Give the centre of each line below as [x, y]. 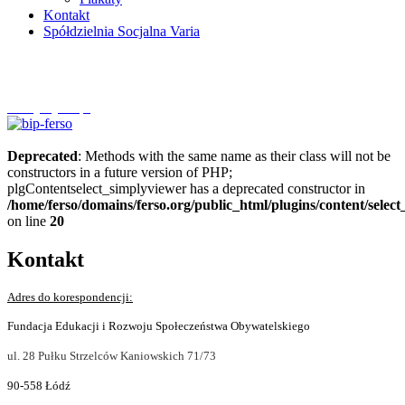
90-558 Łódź [39, 385]
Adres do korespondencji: [70, 297]
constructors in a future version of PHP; [120, 172]
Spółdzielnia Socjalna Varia [122, 31]
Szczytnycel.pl [49, 107]
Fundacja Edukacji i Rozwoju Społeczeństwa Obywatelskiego [159, 325]
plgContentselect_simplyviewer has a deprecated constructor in [186, 188]
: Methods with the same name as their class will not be [234, 156]
